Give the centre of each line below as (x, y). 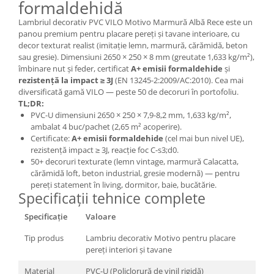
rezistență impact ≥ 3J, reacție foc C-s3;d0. (105, 150)
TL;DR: (31, 104)
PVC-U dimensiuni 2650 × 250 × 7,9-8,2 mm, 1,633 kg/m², (131, 115)
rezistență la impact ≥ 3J (66, 80)
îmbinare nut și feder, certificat (75, 69)
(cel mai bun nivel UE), (204, 139)
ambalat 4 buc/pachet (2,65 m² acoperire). (106, 127)
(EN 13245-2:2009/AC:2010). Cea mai (178, 80)
